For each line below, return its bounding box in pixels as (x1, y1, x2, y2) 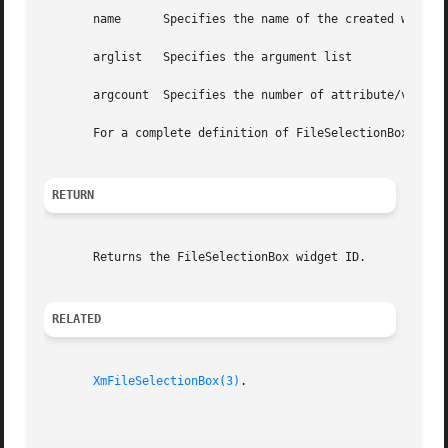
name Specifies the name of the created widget (44, 12, 122, 27)
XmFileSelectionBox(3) (93, 374, 241, 389)
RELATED (52, 312, 102, 327)
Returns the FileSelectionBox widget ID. (44, 250, 367, 265)
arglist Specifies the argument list (44, 50, 143, 65)
